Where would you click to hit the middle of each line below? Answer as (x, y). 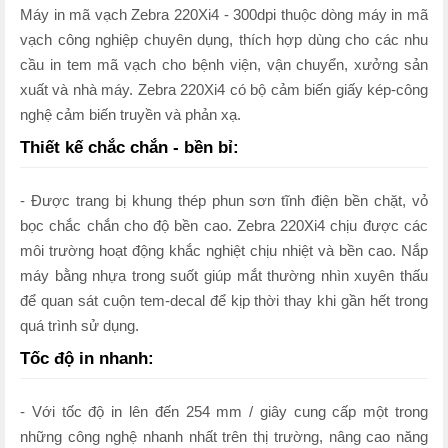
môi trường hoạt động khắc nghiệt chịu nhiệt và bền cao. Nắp (224, 250)
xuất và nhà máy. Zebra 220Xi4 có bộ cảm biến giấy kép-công (224, 89)
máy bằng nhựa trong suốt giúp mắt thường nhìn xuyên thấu (224, 275)
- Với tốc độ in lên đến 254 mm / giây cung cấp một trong (224, 411)
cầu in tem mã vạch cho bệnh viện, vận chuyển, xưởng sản (224, 64)
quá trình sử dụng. (79, 325)
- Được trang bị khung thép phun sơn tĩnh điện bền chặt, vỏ (224, 200)
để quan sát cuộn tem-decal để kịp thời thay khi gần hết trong (224, 300)
